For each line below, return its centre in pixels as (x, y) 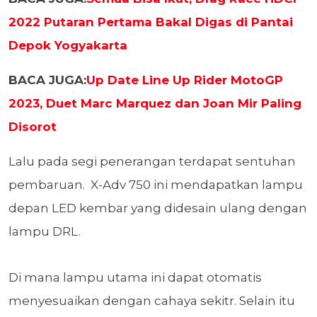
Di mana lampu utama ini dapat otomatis (135, 278)
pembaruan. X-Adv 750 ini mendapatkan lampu (156, 185)
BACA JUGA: (47, 80)
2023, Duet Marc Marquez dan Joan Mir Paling (155, 104)
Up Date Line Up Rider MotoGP (185, 80)
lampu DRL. (45, 232)
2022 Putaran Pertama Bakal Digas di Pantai (151, 22)
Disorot (33, 127)
